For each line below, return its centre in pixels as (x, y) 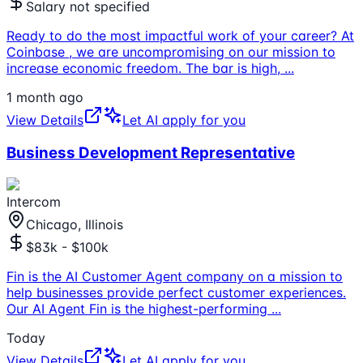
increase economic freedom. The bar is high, (145, 68)
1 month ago (45, 98)
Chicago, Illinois (75, 224)
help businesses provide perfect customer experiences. (176, 292)
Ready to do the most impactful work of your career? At (180, 36)
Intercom (34, 201)
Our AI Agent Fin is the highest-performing (139, 308)
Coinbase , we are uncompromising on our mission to (171, 52)
